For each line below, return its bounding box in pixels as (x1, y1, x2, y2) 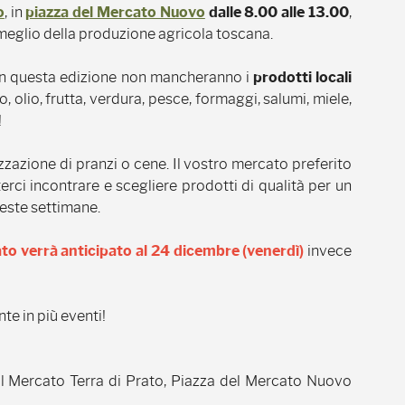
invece (307, 242, 353, 259)
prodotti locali (252, 69, 352, 86)
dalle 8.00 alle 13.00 (204, 4, 350, 21)
